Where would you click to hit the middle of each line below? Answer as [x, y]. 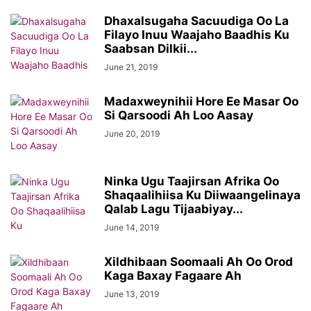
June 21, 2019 [131, 67]
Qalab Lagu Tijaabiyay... [174, 209]
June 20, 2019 [132, 134]
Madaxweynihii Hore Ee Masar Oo [201, 101]
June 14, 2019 [132, 227]
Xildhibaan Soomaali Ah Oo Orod [199, 262]
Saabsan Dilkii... [151, 49]
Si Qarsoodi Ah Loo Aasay [179, 115]
